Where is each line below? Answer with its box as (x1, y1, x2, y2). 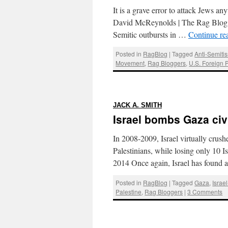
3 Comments (187, 187, 223, 196)
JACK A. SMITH (113, 102, 162, 109)
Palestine (116, 187, 142, 196)
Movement (116, 58, 145, 67)
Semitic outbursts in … (113, 28, 188, 40)
